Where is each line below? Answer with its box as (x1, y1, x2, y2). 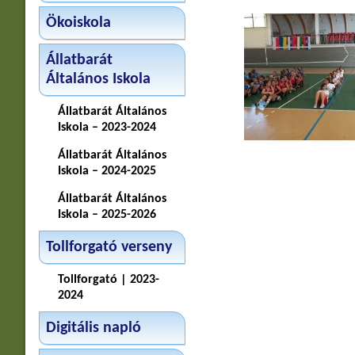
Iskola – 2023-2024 (57, 121, 156, 134)
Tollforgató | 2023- (57, 273, 159, 286)
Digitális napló (45, 320, 141, 336)
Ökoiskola (45, 15, 111, 31)
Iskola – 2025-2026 (57, 208, 156, 221)
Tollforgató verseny (45, 239, 172, 255)
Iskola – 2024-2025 (57, 165, 156, 177)
